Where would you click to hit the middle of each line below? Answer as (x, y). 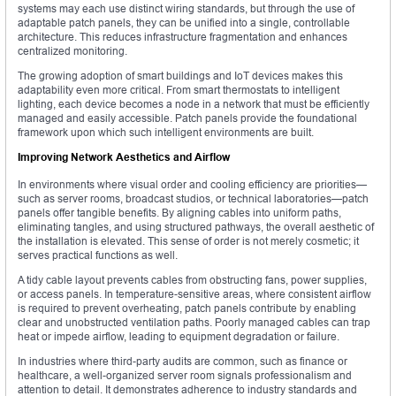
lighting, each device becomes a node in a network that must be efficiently (194, 103)
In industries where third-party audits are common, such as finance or (183, 361)
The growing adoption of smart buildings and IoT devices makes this (180, 75)
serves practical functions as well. (98, 255)
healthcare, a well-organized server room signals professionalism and (185, 375)
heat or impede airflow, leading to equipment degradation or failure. (179, 336)
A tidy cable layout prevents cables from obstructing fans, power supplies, (192, 279)
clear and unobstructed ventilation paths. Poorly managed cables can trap (194, 322)
